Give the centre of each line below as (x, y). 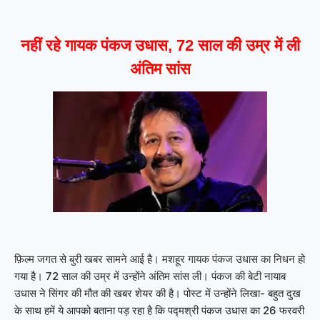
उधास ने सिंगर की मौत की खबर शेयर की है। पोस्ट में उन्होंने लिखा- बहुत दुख (157, 294)
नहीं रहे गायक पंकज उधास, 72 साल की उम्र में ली (160, 46)
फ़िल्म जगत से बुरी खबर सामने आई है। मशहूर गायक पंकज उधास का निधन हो (160, 259)
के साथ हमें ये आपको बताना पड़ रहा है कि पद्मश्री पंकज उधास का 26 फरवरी (159, 311)
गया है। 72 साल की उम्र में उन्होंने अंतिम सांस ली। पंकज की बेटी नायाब (150, 276)
